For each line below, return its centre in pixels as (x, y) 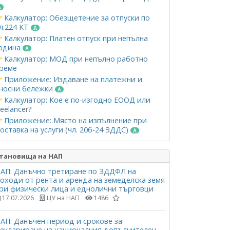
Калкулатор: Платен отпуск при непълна (75, 38)
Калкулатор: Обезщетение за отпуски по (76, 18)
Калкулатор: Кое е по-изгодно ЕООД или (76, 100)
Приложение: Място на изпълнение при (74, 120)
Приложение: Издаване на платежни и (72, 79)
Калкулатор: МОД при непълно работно (75, 59)
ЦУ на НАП (62, 198)
